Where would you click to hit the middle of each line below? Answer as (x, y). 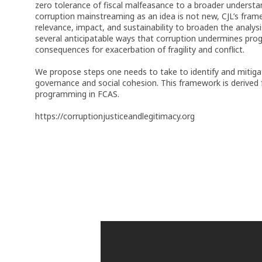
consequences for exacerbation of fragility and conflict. (140, 49)
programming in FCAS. (77, 94)
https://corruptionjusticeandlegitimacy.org (115, 116)
